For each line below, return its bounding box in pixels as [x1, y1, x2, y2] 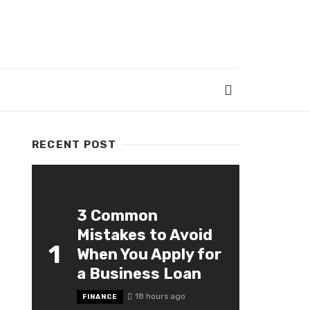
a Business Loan [77, 265, 201, 283]
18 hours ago [134, 291, 185, 302]
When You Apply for [77, 246, 221, 264]
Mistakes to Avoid [77, 226, 212, 244]
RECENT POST [32, 138, 117, 152]
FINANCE [82, 293, 118, 302]
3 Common [77, 207, 158, 225]
